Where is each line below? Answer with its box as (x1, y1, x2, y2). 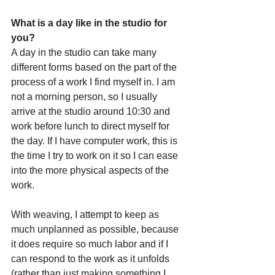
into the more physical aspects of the (11, 165, 171, 176)
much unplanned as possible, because (11, 223, 181, 234)
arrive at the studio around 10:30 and (11, 106, 172, 117)
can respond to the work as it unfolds (11, 253, 172, 264)
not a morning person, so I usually (11, 91, 160, 102)
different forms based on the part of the (11, 61, 179, 72)
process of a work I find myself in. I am (11, 76, 177, 87)
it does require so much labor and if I (11, 238, 171, 249)
